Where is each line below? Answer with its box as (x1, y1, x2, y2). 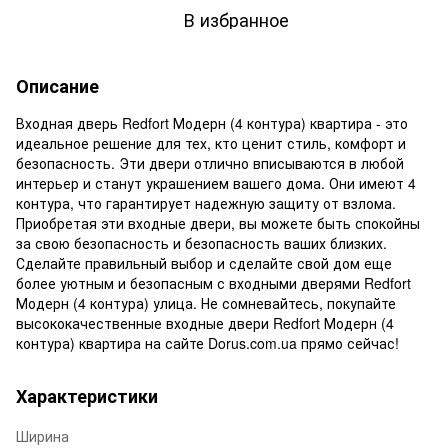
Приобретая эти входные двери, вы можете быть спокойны (16, 212, 420, 233)
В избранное (183, 5, 289, 32)
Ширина (16, 425, 69, 446)
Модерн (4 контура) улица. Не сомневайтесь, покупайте (16, 292, 396, 313)
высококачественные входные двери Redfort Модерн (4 (16, 312, 394, 333)
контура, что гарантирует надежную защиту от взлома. (16, 192, 396, 213)
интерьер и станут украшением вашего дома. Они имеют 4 (16, 172, 416, 193)
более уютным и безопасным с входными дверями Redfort (16, 272, 411, 293)
